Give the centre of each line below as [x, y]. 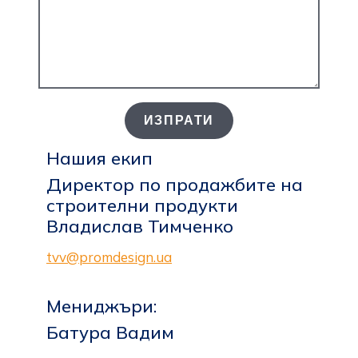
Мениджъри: [101, 306]
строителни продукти [142, 206]
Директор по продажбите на [175, 185]
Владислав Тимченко [140, 227]
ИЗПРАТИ [179, 121]
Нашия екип [99, 159]
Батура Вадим [110, 333]
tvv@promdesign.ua [109, 257]
